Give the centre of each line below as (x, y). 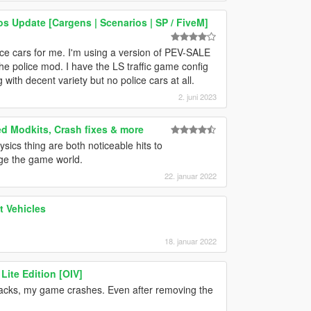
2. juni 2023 (197, 96)
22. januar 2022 (190, 175)
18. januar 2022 (190, 241)
